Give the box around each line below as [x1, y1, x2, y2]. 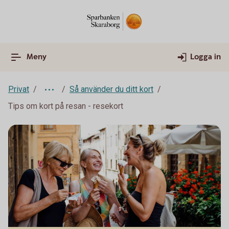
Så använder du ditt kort [70, 84, 153, 94]
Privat [8, 84, 29, 94]
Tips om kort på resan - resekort [8, 101, 123, 111]
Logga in [190, 52, 221, 62]
